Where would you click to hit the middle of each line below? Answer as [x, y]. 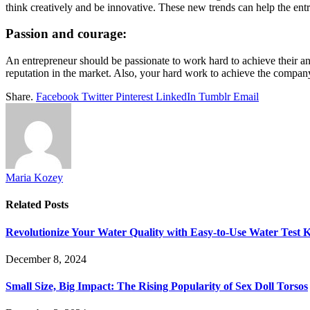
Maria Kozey [34, 178]
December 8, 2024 [46, 259]
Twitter [97, 97]
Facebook [57, 97]
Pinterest [134, 97]
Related [25, 205]
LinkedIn [176, 97]
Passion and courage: [66, 34]
